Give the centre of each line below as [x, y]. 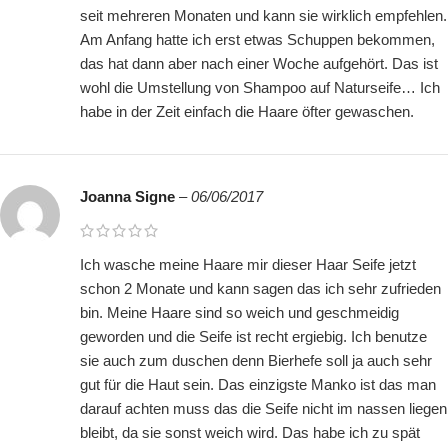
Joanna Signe [129, 197]
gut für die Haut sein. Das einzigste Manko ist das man [258, 385]
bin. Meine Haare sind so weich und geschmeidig [239, 313]
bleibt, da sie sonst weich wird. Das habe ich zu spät [250, 433]
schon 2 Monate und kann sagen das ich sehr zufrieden [260, 289]
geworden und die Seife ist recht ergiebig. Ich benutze [253, 337]
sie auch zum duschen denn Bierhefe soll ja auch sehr [256, 361]
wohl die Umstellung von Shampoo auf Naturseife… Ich [260, 88]
